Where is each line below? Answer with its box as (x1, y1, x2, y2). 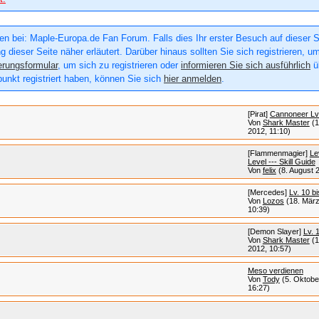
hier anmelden (164, 73, 221, 85)
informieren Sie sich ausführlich (181, 60, 310, 71)
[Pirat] (247, 110, 268, 119)
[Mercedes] (247, 188, 287, 197)
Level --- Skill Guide (247, 157, 315, 167)
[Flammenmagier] (247, 149, 308, 158)
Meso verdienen (247, 266, 303, 276)
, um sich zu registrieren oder (58, 60, 181, 71)
